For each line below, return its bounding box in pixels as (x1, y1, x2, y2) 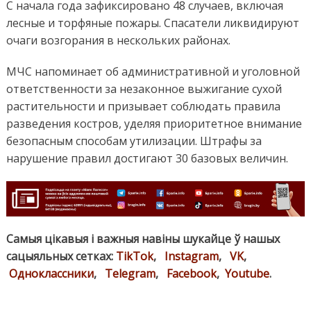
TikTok (115, 249, 153, 264)
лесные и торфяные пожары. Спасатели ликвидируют (6, 15, 299, 31)
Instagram (164, 249, 219, 264)
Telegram (104, 266, 155, 282)
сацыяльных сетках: (6, 249, 116, 264)
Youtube (224, 266, 269, 282)
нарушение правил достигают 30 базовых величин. (6, 150, 288, 166)
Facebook (166, 266, 217, 282)
